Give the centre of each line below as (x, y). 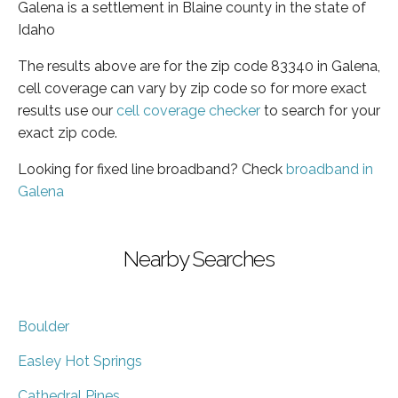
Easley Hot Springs (80, 361)
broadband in (330, 169)
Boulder (44, 326)
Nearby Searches (199, 259)
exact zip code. (68, 132)
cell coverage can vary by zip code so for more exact (192, 88)
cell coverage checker (188, 110)
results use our (67, 110)
